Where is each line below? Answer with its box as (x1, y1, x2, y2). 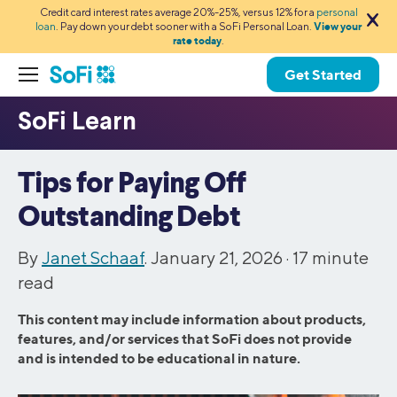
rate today (173, 34, 222, 47)
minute (312, 247, 369, 268)
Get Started (284, 66, 362, 83)
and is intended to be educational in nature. (18, 349, 300, 367)
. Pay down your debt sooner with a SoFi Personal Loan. (56, 19, 314, 33)
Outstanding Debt (18, 204, 240, 232)
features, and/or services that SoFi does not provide (18, 330, 352, 347)
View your (314, 19, 362, 33)
